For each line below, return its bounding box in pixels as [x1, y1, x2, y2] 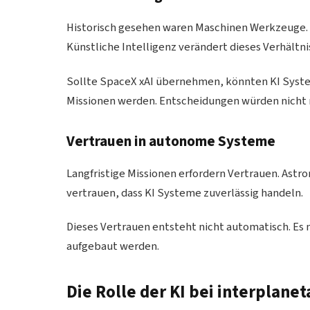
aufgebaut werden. [66, 238, 160, 255]
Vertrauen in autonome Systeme [66, 130, 276, 152]
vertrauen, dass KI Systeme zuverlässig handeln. [66, 184, 304, 201]
